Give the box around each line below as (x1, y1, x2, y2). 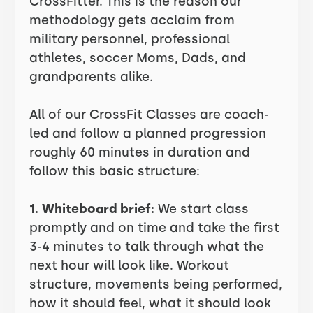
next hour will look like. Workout (29, 258, 230, 273)
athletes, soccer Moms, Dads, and (29, 50, 247, 66)
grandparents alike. (29, 69, 154, 85)
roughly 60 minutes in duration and (29, 145, 251, 160)
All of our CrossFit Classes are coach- (29, 107, 270, 122)
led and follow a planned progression (29, 126, 267, 141)
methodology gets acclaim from (29, 13, 235, 28)
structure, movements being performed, (29, 277, 283, 292)
